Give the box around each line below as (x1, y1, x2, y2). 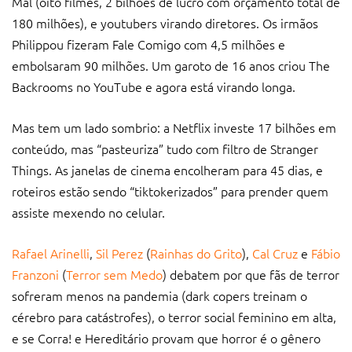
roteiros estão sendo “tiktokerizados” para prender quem (12, 181, 328, 200)
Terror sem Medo (66, 265, 163, 283)
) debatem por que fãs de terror (163, 265, 339, 283)
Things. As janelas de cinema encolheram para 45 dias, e (12, 160, 323, 178)
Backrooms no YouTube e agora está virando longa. (12, 77, 295, 95)
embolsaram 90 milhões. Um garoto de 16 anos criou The (12, 56, 330, 74)
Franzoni (12, 265, 59, 283)
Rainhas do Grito (150, 244, 242, 262)
